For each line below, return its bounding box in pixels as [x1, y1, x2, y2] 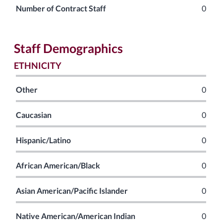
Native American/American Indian [16, 211, 135, 221]
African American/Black [16, 161, 100, 170]
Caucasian [16, 110, 52, 119]
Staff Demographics [14, 41, 123, 55]
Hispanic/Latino [16, 135, 71, 145]
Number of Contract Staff [16, 3, 106, 13]
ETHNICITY [14, 60, 61, 71]
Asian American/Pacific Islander [16, 186, 128, 195]
